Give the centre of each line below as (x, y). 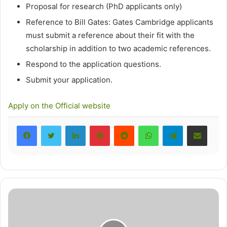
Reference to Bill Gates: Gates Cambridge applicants (120, 22)
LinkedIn (100, 125)
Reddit (145, 125)
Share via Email (216, 125)
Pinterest (126, 125)
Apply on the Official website (59, 105)
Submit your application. (69, 80)
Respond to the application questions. (93, 64)
